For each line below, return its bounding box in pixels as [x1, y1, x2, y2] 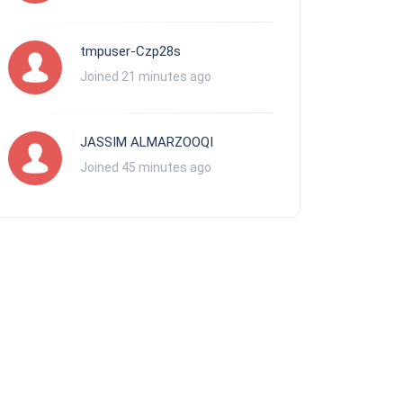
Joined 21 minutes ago [80, 68, 211, 84]
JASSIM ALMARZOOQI [80, 133, 213, 150]
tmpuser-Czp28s [80, 42, 181, 59]
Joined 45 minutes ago [80, 159, 211, 175]
